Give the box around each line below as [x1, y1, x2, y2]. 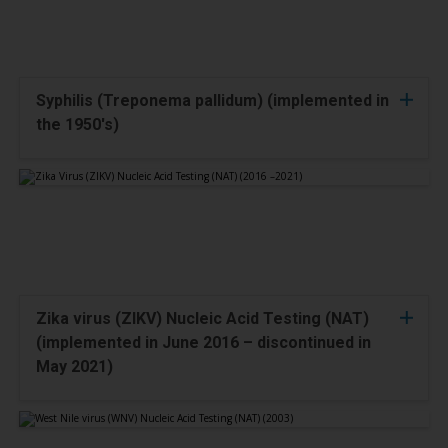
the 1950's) [36, 115, 119, 134]
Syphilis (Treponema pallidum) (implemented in [36, 91, 389, 110]
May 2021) [36, 357, 113, 376]
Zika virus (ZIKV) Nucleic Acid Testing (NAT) [36, 309, 369, 328]
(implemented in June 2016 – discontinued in [36, 333, 371, 352]
